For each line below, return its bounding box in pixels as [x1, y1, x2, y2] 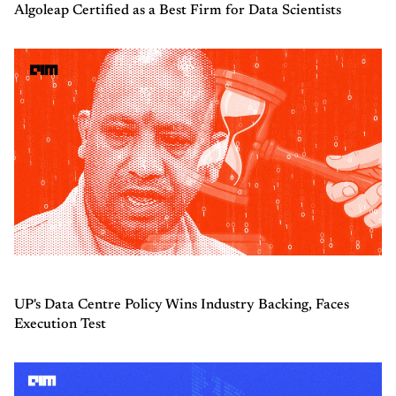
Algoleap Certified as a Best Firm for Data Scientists [14, 4, 341, 19]
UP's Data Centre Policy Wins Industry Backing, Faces [14, 298, 349, 313]
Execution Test [14, 317, 106, 332]
